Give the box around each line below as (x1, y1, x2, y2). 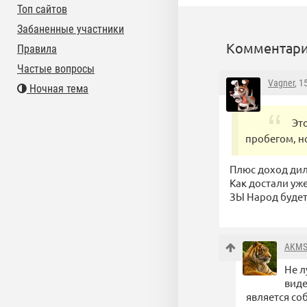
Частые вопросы (17, 62, 95, 75)
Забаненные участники (17, 23, 124, 36)
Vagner (268, 77, 295, 89)
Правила (17, 42, 57, 56)
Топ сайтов (17, 3, 67, 16)
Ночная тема (27, 82, 88, 95)
